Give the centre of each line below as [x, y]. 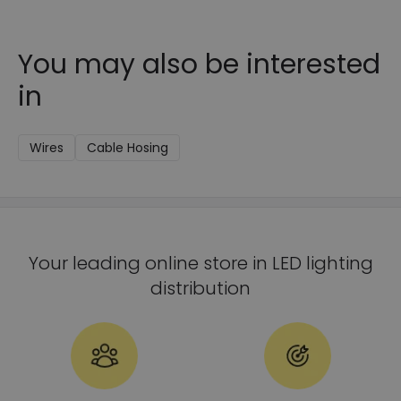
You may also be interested [199, 64]
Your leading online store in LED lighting [200, 263]
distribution [200, 288]
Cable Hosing [128, 147]
